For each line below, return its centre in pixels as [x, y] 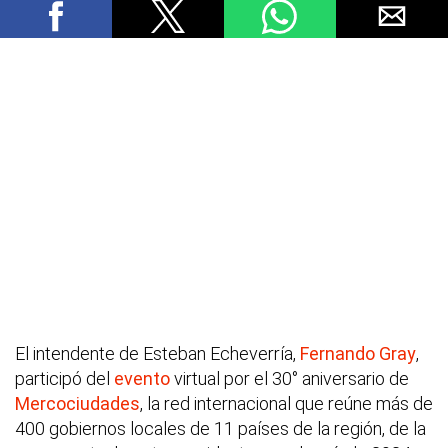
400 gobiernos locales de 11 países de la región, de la [220, 429]
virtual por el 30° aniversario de [289, 379]
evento [142, 379]
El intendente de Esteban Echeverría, [157, 354]
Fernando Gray [358, 354]
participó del [64, 379]
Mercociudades [77, 404]
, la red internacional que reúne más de [286, 404]
